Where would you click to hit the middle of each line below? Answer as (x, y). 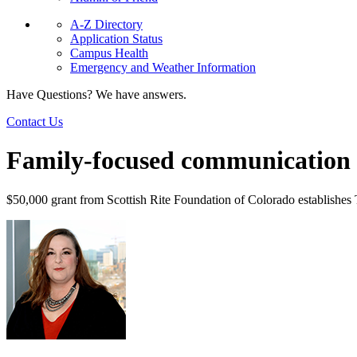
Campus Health (109, 53)
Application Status (116, 39)
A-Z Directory (106, 24)
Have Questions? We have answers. (96, 94)
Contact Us (35, 122)
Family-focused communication (178, 161)
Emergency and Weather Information (163, 67)
